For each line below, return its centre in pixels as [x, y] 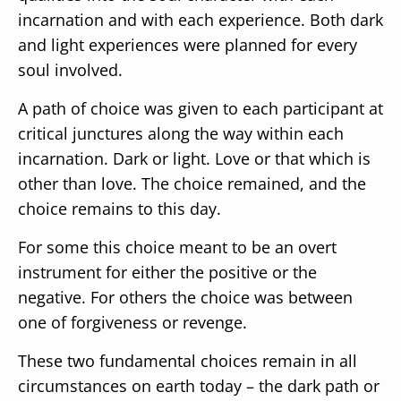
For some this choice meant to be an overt [177, 247]
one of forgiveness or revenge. [132, 322]
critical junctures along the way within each [181, 133]
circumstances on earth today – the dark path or [199, 385]
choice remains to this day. [119, 208]
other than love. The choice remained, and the [192, 183]
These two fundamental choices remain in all [188, 360]
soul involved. [70, 69]
